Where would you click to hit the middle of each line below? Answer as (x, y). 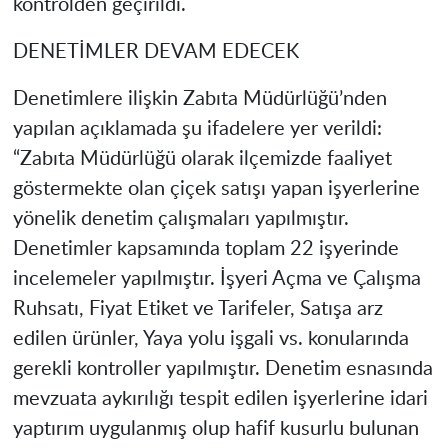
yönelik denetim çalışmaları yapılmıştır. (180, 219)
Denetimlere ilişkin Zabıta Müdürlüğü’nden (199, 99)
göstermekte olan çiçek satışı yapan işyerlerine (216, 189)
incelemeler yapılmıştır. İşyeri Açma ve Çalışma (216, 279)
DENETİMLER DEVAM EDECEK (155, 52)
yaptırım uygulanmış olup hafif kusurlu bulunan (215, 429)
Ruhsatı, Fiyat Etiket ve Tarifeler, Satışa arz (197, 309)
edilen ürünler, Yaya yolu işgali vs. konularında (210, 339)
